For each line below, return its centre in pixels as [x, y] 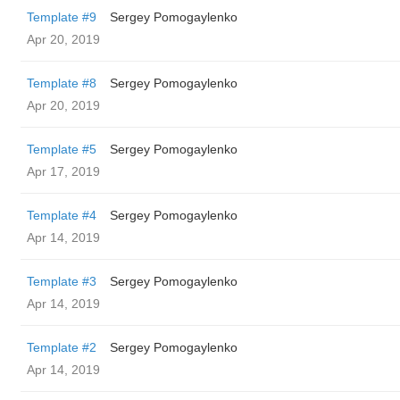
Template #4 [62, 215]
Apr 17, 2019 [63, 171]
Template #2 [62, 347]
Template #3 [62, 281]
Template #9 [62, 17]
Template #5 [62, 149]
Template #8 [62, 83]
